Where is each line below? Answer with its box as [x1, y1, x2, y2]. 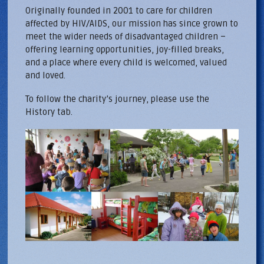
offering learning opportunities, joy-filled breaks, [25, 44, 225, 55]
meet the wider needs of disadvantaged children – [25, 31, 226, 42]
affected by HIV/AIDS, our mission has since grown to [25, 18, 239, 29]
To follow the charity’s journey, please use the [25, 93, 210, 104]
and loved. [25, 70, 66, 81]
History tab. [25, 106, 73, 117]
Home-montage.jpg [25, 141, 131, 156]
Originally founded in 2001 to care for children [25, 5, 213, 16]
